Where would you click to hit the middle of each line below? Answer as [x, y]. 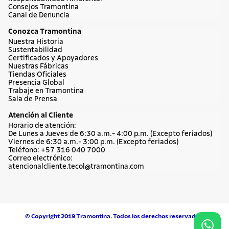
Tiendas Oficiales [37, 75]
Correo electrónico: [40, 158]
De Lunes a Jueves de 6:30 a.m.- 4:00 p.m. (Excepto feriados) [110, 134]
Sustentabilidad [35, 50]
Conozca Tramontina [45, 32]
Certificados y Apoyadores [53, 58]
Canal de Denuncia [39, 15]
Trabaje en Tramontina [46, 91]
